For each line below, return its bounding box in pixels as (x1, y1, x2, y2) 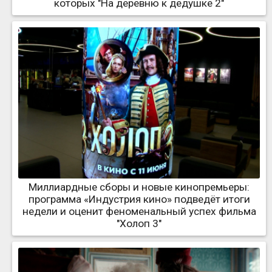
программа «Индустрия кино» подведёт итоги (28, 192, 250, 205)
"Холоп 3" (117, 217, 161, 229)
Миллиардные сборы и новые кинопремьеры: (29, 180, 250, 193)
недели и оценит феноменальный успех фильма (22, 205, 256, 217)
